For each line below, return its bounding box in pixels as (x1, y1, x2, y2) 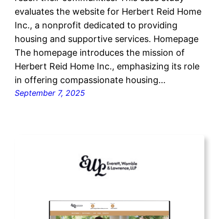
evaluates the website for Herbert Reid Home (15, 6, 202, 17)
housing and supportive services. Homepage (15, 34, 199, 44)
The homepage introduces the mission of (15, 47, 185, 58)
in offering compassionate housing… (15, 75, 166, 86)
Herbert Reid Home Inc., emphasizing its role (15, 61, 200, 72)
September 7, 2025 (15, 88, 86, 98)
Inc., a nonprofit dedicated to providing (15, 20, 178, 31)
